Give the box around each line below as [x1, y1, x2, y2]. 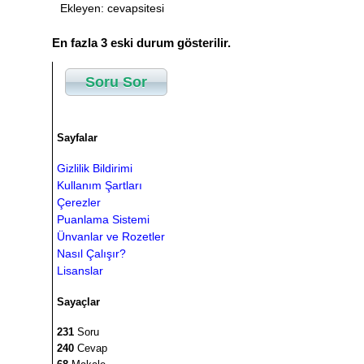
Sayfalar [57, 132, 97, 145]
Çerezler [57, 196, 101, 210]
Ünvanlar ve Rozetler [57, 230, 165, 244]
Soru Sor [85, 73, 147, 90]
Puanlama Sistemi [57, 213, 149, 227]
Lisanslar [57, 264, 103, 278]
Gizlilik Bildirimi [57, 162, 132, 175]
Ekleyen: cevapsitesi [60, 2, 164, 15]
